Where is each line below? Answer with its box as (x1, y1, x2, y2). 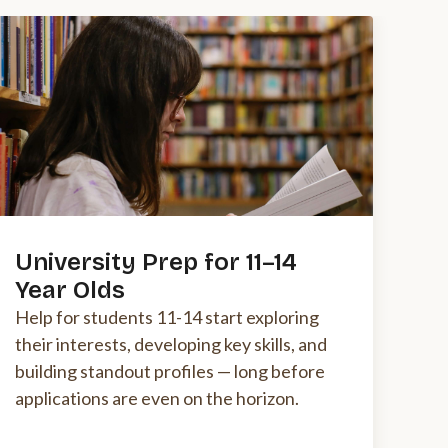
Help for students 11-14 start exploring (15, 306, 319, 329)
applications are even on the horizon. (15, 387, 299, 410)
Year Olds (15, 276, 125, 305)
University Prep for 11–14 (15, 248, 297, 277)
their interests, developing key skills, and (15, 333, 327, 356)
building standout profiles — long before (15, 360, 325, 383)
